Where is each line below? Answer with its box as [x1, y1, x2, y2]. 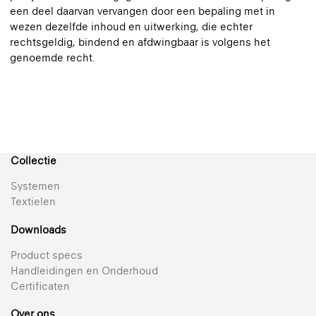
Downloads [11, 223, 66, 236]
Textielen [11, 195, 56, 207]
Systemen [11, 180, 60, 192]
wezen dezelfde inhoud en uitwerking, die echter [10, 20, 253, 32]
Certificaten [11, 279, 70, 292]
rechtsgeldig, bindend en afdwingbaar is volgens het [10, 36, 270, 48]
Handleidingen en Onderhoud [11, 264, 158, 276]
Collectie [11, 154, 56, 166]
